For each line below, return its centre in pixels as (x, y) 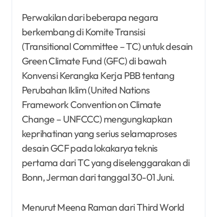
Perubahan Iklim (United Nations (86, 90)
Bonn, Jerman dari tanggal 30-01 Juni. (98, 177)
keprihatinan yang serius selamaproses (100, 133)
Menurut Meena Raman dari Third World (103, 207)
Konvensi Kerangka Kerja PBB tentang (98, 75)
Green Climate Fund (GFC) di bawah (94, 61)
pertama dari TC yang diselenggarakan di (106, 162)
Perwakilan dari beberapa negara (90, 17)
